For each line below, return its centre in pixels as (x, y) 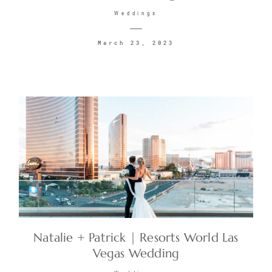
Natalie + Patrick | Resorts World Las (136, 238)
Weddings (136, 14)
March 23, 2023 (136, 43)
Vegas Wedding (136, 254)
